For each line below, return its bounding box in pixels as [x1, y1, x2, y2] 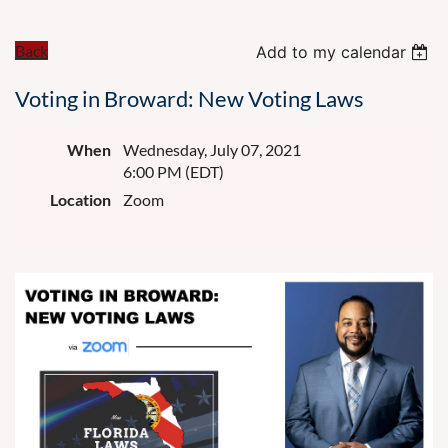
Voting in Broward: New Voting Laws [15, 85, 364, 113]
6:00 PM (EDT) [123, 162, 224, 182]
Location [50, 190, 111, 210]
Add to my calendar [256, 42, 407, 63]
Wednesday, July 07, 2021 [123, 140, 301, 160]
